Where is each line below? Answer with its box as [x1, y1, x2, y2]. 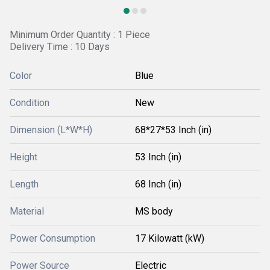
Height [10, 151, 37, 163]
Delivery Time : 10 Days [10, 41, 110, 52]
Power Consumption [10, 233, 95, 244]
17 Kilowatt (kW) [135, 233, 204, 244]
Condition [10, 97, 49, 108]
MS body [135, 206, 173, 217]
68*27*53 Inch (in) [135, 124, 212, 136]
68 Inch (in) [135, 178, 181, 190]
